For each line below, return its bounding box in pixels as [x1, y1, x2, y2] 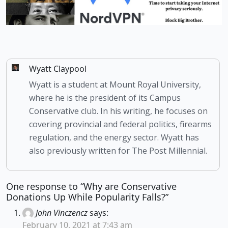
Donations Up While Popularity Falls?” [6, 190, 168, 203]
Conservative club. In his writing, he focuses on [29, 105, 208, 117]
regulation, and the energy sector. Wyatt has [29, 131, 199, 143]
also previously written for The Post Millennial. [29, 145, 208, 156]
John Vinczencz [36, 207, 88, 218]
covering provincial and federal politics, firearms [29, 118, 212, 130]
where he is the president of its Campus [29, 92, 181, 103]
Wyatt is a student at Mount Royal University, [29, 78, 202, 90]
